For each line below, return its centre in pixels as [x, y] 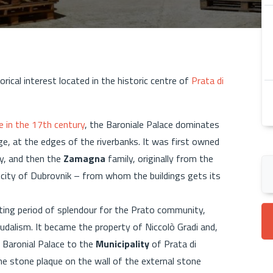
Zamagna [86, 158]
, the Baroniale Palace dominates [152, 124]
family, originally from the [161, 158]
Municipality [124, 243]
